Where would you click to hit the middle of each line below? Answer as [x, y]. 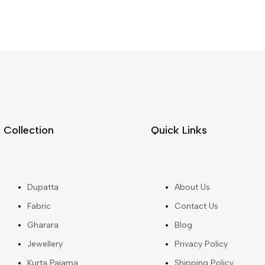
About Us [193, 188]
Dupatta [43, 188]
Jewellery [45, 244]
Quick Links [179, 130]
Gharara [43, 225]
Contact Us [197, 206]
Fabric [39, 206]
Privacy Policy [201, 244]
